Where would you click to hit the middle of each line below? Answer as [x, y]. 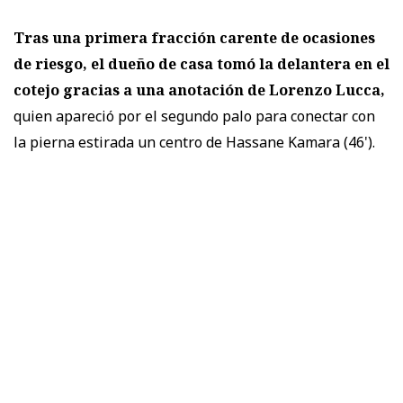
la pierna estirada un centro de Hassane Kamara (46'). [194, 142]
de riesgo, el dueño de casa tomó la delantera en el [201, 63]
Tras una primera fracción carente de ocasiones [194, 37]
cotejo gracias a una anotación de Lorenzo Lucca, [199, 90]
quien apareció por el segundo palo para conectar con [194, 116]
